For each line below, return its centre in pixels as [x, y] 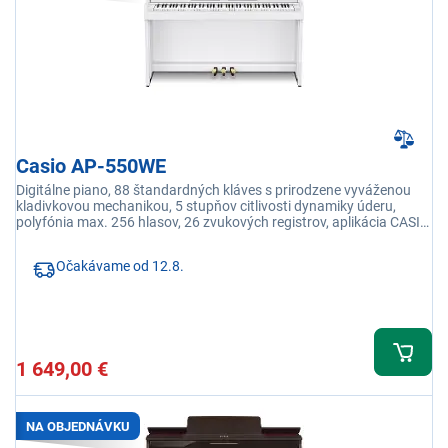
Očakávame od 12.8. [120, 266]
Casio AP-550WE [91, 166]
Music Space [55, 238]
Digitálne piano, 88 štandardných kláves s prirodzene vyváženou [213, 190]
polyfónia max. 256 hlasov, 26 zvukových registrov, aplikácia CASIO [223, 222]
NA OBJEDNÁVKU [78, 426]
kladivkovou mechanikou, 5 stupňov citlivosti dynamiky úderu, [206, 206]
